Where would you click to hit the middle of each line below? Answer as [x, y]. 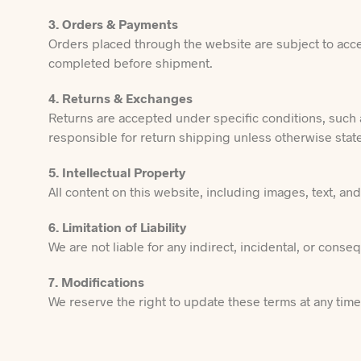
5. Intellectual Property [117, 172]
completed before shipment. [131, 62]
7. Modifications [96, 282]
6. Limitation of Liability [117, 227]
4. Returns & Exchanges [120, 98]
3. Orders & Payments [113, 24]
